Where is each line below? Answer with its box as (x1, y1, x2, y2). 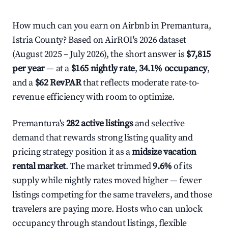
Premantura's (12, 118, 66, 129)
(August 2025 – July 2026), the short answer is (12, 48, 187, 60)
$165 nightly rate (71, 63, 135, 74)
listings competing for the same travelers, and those (12, 189, 212, 201)
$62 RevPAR (35, 77, 81, 89)
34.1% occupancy (139, 63, 208, 74)
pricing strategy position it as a (12, 146, 132, 158)
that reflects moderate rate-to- (81, 77, 199, 89)
